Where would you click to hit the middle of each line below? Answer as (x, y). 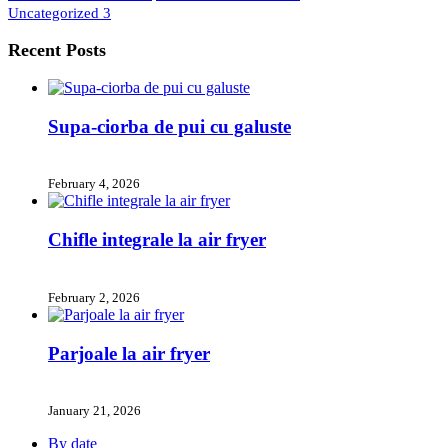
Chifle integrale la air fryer (157, 240)
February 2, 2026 (94, 297)
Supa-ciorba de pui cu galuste (169, 126)
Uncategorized (55, 12)
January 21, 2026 (94, 411)
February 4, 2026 (94, 184)
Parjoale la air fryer (129, 353)
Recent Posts (57, 49)
